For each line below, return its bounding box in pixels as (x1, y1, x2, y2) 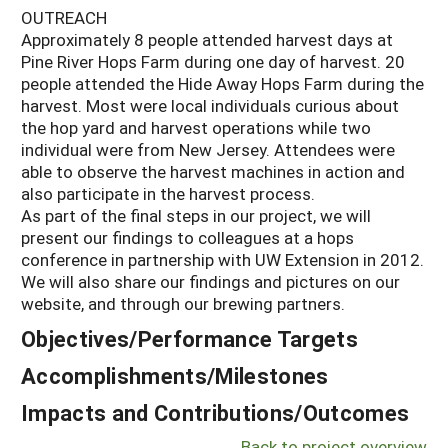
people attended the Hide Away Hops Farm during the (21, 72, 424, 96)
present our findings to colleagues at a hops (21, 226, 354, 250)
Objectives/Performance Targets (21, 324, 358, 354)
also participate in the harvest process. (21, 182, 315, 206)
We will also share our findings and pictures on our (21, 270, 400, 294)
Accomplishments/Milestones (21, 361, 329, 391)
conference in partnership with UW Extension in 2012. (21, 248, 424, 272)
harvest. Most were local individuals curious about (21, 94, 399, 118)
